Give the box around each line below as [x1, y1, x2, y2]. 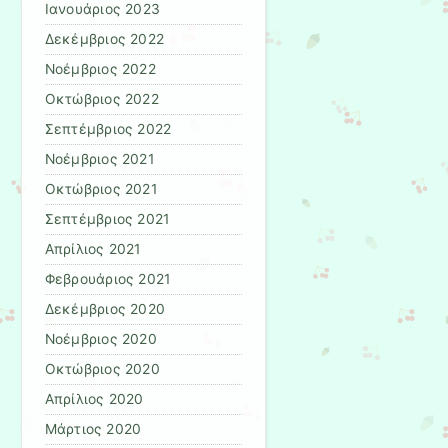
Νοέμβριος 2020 [44, 331, 157, 348]
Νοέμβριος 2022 [44, 61, 156, 78]
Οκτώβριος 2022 [44, 91, 159, 108]
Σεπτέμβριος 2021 [44, 211, 170, 228]
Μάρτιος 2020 [44, 421, 142, 438]
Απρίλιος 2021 [44, 241, 141, 258]
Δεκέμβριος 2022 [44, 31, 165, 48]
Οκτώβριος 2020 [44, 361, 160, 378]
